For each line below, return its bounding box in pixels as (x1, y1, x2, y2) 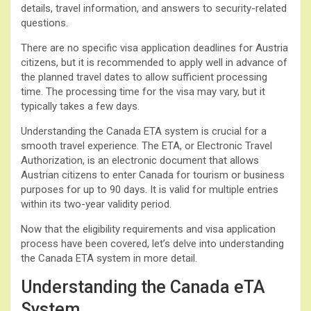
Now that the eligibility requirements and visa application (21, 222, 276, 235)
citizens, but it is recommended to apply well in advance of (21, 56, 287, 69)
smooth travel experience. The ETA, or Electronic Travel (21, 139, 272, 152)
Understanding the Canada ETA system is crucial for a (21, 124, 267, 137)
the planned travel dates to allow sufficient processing (21, 70, 267, 83)
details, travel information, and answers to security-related (21, 1, 287, 15)
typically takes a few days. (21, 99, 140, 112)
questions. (21, 16, 68, 29)
